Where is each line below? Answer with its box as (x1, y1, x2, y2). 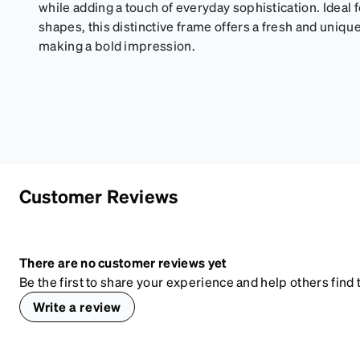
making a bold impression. (39, 37, 196, 54)
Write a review (33, 297, 121, 315)
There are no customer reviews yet (19, 253, 227, 271)
